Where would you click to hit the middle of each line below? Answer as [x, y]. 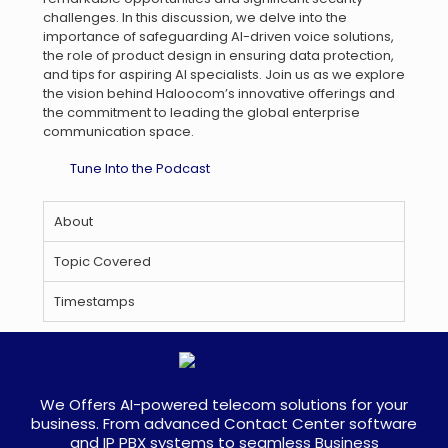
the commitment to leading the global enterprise [201, 112]
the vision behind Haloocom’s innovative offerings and [219, 93]
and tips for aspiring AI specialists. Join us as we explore [224, 74]
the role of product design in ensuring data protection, [218, 55]
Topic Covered [102, 261]
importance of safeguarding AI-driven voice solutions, [218, 36]
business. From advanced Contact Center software [224, 423]
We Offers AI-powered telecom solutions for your [224, 404]
